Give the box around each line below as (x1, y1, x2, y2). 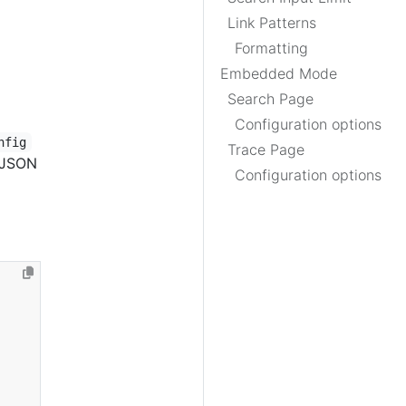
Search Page (227, 90, 314, 108)
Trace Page (227, 140, 304, 159)
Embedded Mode (220, 64, 337, 82)
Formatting (235, 39, 308, 57)
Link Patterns (227, 14, 316, 32)
